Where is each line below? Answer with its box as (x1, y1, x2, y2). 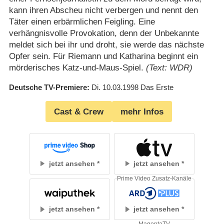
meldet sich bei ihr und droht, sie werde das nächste (8, 39, 204, 49)
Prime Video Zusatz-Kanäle (117, 175, 192, 181)
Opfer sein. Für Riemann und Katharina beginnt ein (8, 51, 198, 61)
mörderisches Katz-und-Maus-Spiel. (8, 62, 146, 72)
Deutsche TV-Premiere (8, 82, 87, 91)
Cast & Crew (54, 106, 103, 116)
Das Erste (140, 82, 173, 91)
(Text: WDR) (145, 62, 192, 72)
